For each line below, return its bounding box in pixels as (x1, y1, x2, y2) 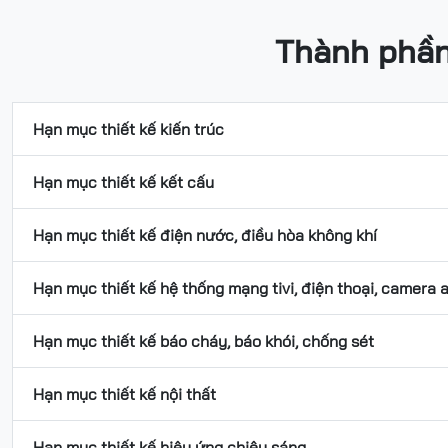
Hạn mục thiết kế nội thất (33, 383, 216, 404)
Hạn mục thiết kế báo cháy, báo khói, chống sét (33, 330, 374, 351)
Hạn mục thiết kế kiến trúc (33, 118, 224, 139)
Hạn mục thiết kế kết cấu (33, 171, 214, 192)
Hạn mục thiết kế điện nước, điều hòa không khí (33, 224, 377, 245)
